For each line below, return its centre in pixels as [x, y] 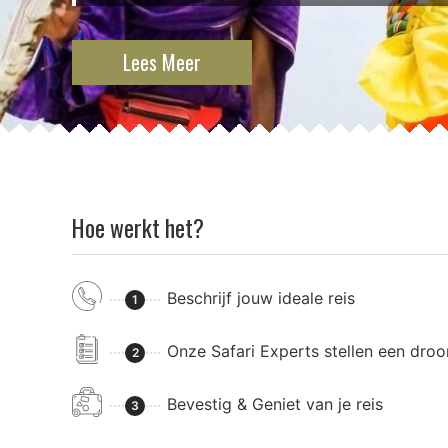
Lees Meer [162, 62]
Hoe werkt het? [138, 228]
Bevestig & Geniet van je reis [275, 404]
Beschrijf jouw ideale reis [261, 298]
